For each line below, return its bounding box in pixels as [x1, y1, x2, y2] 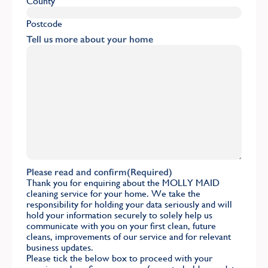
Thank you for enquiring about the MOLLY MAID [26, 176, 220, 188]
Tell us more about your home [26, 33, 153, 45]
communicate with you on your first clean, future [26, 220, 216, 232]
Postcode [26, 17, 62, 29]
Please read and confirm [26, 166, 127, 178]
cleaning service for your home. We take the [26, 187, 200, 199]
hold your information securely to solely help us [26, 209, 212, 221]
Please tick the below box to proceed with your [26, 252, 212, 264]
